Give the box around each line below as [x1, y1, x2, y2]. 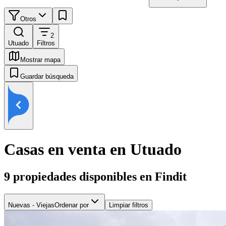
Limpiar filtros [109, 201, 148, 209]
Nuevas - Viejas [8, 201, 54, 209]
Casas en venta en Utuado [4, 140, 182, 159]
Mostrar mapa [20, 56, 61, 64]
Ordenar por [54, 201, 89, 209]
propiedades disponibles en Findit [13, 169, 187, 183]
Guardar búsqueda [20, 73, 74, 80]
